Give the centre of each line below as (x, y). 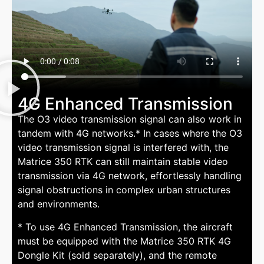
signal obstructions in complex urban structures (124, 190)
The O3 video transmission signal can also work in (130, 119)
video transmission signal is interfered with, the (123, 148)
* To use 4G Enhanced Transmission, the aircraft (125, 227)
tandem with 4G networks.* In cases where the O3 (130, 133)
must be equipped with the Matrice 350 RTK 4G (124, 241)
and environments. (59, 204)
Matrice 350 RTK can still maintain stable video (123, 162)
